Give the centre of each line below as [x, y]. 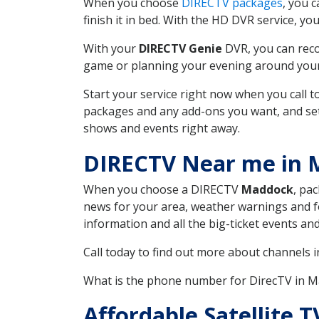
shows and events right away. [162, 128]
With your [111, 48]
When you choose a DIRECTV [162, 189]
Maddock [267, 189]
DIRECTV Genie [181, 48]
